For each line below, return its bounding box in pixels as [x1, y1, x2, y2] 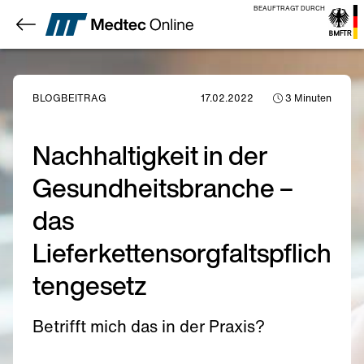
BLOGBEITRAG [32, 91, 106, 105]
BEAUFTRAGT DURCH [253, 3, 326, 13]
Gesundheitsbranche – [32, 168, 293, 207]
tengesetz [32, 266, 147, 305]
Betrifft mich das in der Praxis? [32, 314, 265, 338]
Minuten [292, 91, 331, 105]
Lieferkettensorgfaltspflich [32, 233, 331, 272]
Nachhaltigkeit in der [32, 136, 268, 175]
